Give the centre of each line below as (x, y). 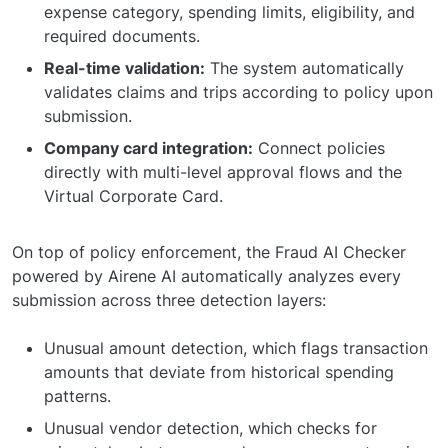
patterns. (77, 395)
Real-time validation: (124, 67)
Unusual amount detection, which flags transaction (236, 347)
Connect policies (319, 147)
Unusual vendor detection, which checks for (210, 427)
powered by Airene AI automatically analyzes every (206, 275)
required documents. (122, 35)
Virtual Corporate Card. (133, 195)
